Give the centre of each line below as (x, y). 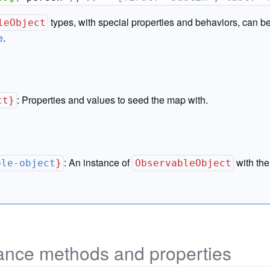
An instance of (101, 162)
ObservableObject (183, 163)
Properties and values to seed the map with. (115, 100)
